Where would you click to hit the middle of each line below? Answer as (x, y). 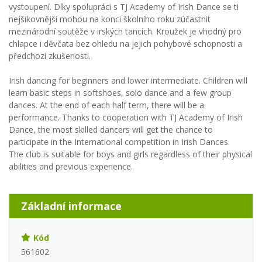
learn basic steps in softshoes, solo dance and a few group (120, 93)
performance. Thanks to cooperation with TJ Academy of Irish (126, 118)
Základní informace (71, 206)
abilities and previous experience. (71, 167)
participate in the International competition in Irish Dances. (119, 142)
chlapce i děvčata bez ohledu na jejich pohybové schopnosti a (125, 44)
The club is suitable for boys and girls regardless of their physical (130, 154)
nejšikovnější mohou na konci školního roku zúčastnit (110, 19)
